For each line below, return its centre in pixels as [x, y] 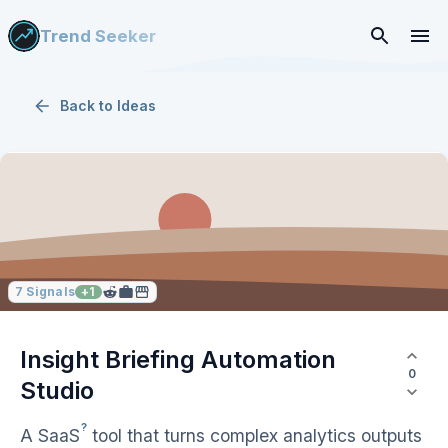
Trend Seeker [98, 35]
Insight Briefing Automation [178, 359]
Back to [88, 105]
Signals [49, 291]
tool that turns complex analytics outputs [254, 435]
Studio [57, 390]
